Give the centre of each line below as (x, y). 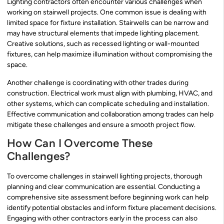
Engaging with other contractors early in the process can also (102, 218)
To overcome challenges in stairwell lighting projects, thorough (105, 176)
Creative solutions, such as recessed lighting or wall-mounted (103, 44)
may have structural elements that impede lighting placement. (103, 33)
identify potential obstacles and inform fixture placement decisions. (112, 207)
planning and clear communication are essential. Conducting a (103, 186)
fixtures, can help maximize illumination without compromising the (110, 54)
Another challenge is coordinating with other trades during (98, 82)
